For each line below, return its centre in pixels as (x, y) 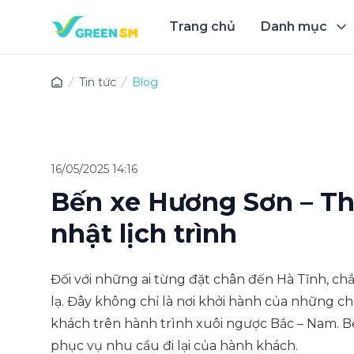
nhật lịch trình (144, 233)
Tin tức (98, 82)
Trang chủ (202, 26)
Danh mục (294, 26)
